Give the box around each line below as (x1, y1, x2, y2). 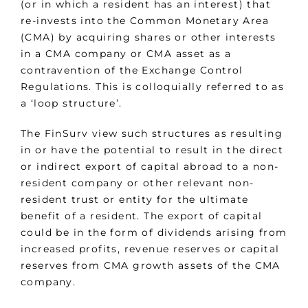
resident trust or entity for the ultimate (21, 193, 249, 206)
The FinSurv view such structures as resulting (21, 127, 283, 140)
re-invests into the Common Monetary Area (21, 14, 269, 27)
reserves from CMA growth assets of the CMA (21, 259, 280, 272)
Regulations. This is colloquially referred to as (21, 80, 285, 93)
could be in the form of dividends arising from (21, 226, 287, 239)
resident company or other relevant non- (21, 177, 254, 190)
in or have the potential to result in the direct (21, 144, 284, 157)
